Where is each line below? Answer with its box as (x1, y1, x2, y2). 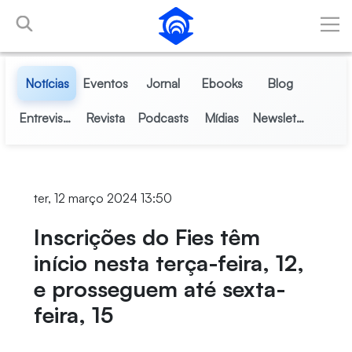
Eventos (82, 75, 128, 91)
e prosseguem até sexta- (33, 275, 286, 302)
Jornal (146, 75, 181, 91)
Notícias (24, 75, 69, 91)
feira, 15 (33, 301, 113, 328)
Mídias (204, 110, 240, 126)
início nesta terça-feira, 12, (33, 249, 304, 277)
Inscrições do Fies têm (33, 223, 260, 251)
